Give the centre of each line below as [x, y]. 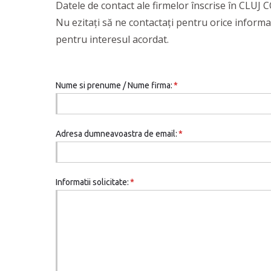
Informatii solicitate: [92, 182]
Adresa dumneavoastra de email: [116, 134]
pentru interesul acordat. [112, 39]
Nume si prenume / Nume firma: [114, 85]
